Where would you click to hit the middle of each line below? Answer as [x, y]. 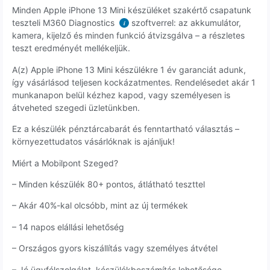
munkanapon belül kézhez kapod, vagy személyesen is [121, 95]
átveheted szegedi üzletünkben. [76, 107]
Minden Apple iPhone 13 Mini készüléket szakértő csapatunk [132, 10]
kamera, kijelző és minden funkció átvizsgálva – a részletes [128, 36]
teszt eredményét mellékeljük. [71, 48]
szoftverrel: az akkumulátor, [185, 23]
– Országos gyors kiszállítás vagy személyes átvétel [115, 248]
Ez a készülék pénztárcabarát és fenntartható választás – [126, 129]
